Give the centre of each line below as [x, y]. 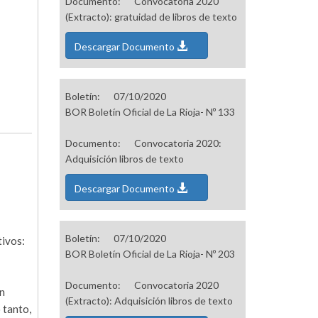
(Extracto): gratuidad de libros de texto [151, 17]
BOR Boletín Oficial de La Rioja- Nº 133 [150, 112]
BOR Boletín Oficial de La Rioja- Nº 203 [150, 254]
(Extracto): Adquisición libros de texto [149, 301]
